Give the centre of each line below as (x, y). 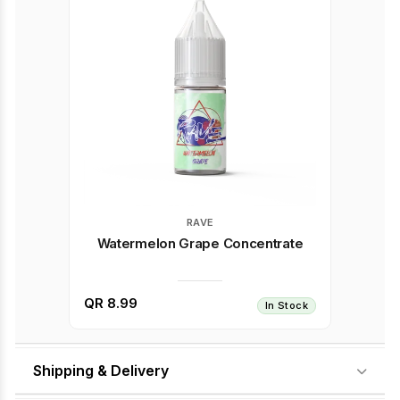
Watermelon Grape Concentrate (200, 243)
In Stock (286, 305)
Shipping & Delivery (101, 371)
